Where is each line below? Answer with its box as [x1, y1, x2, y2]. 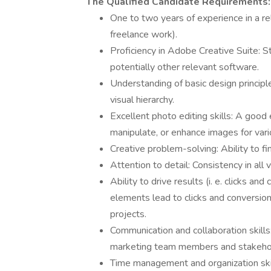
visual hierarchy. [110, 93, 174, 106]
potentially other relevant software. [110, 60, 259, 74]
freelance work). [110, 28, 177, 41]
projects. [110, 207, 146, 221]
